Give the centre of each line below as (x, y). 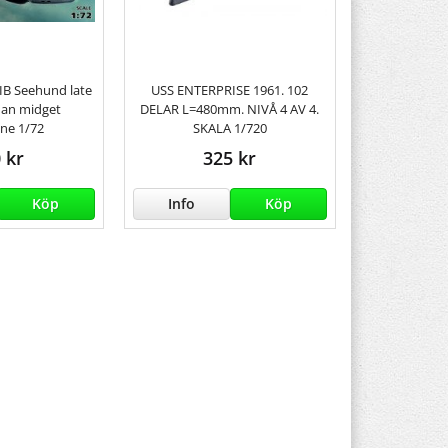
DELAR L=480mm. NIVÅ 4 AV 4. (230, 108)
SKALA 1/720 (229, 127)
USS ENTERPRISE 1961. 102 (230, 89)
